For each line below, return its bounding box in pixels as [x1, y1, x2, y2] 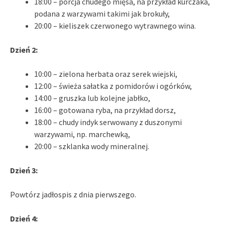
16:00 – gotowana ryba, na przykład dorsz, [34, 104, 176, 115]
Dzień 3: [10, 165, 38, 175]
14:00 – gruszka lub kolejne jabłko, [34, 92, 150, 103]
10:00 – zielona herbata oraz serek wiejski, [34, 68, 177, 79]
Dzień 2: [10, 44, 38, 55]
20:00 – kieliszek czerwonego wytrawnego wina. [34, 20, 196, 31]
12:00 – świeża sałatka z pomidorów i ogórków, [34, 80, 192, 91]
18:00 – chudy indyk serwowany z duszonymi [34, 117, 182, 127]
